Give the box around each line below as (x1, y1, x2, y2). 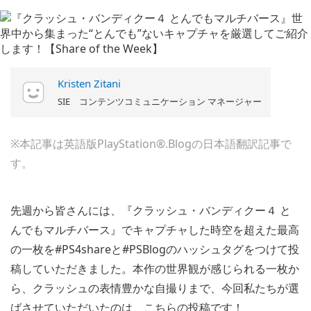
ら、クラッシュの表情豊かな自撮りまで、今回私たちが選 (10, 280, 299, 296)
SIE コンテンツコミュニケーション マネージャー (57, 94, 262, 108)
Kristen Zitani (57, 76, 121, 90)
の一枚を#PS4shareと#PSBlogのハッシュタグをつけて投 (10, 241, 299, 257)
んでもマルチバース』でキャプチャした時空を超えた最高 (10, 221, 299, 237)
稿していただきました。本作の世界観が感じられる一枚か (10, 260, 299, 276)
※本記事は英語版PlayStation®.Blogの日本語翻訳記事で (10, 135, 292, 151)
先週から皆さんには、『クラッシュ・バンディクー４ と (10, 202, 291, 218)
